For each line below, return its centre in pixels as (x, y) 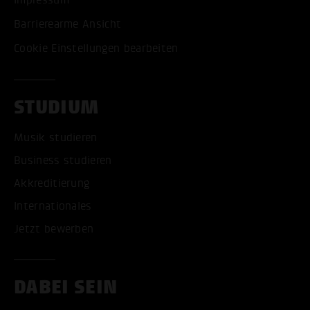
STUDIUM (56, 107)
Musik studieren (56, 137)
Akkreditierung (52, 183)
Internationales (53, 206)
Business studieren (63, 160)
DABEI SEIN (66, 287)
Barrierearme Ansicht (68, 24)
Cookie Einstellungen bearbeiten (96, 48)
